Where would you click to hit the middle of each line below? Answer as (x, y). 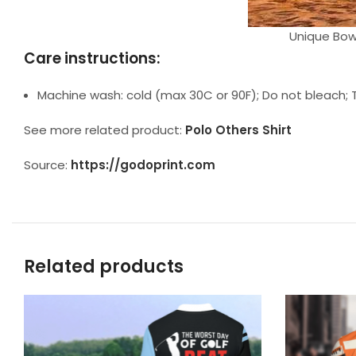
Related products (104, 267)
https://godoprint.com (143, 165)
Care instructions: (92, 58)
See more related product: (104, 130)
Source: (47, 165)
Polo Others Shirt (238, 130)
